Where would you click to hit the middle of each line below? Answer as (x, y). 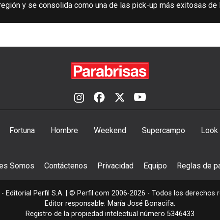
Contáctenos (66, 166)
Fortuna (22, 131)
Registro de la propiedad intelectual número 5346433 (110, 214)
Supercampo (163, 131)
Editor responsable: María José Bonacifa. (110, 204)
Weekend (110, 131)
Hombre (64, 131)
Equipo (155, 166)
